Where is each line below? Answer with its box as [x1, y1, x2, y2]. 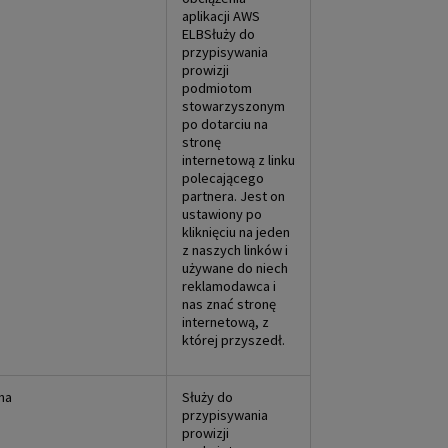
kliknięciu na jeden [182, 222, 290, 241]
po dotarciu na [182, 114, 268, 133]
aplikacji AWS [182, 6, 260, 25]
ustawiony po [182, 204, 262, 223]
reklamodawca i [182, 276, 276, 295]
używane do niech [182, 258, 288, 277]
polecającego [182, 168, 264, 187]
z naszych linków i [182, 240, 288, 259]
